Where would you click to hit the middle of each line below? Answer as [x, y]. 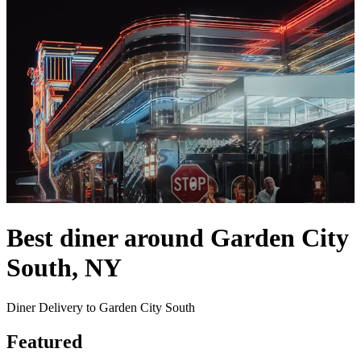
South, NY [64, 268]
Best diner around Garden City [178, 238]
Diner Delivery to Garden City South [101, 307]
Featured [44, 341]
